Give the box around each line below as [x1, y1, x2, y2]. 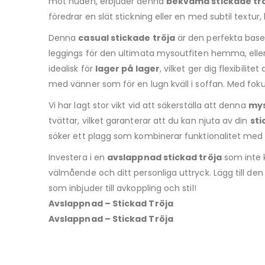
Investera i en [49, 151, 108, 164]
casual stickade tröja [78, 32, 175, 44]
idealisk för [49, 63, 95, 75]
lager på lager [95, 63, 160, 75]
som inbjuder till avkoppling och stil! [49, 182, 196, 195]
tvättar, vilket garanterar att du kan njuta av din [49, 115, 250, 127]
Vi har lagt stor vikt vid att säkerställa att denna [49, 99, 248, 112]
